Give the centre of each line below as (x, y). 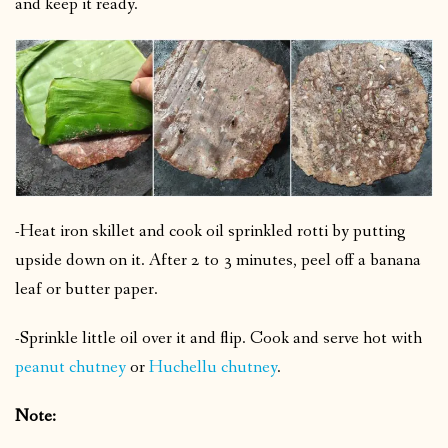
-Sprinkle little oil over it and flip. (132, 338)
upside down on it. (82, 260)
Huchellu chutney (213, 367)
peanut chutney (70, 367)
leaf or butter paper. (86, 289)
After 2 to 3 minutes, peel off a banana (285, 260)
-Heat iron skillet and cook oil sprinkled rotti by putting (210, 231)
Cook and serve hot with (336, 338)
